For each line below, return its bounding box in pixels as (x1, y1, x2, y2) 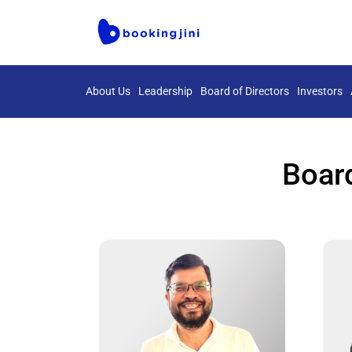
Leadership (138, 84, 192, 97)
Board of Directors (200, 84, 289, 97)
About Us (86, 84, 130, 97)
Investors (297, 84, 343, 97)
